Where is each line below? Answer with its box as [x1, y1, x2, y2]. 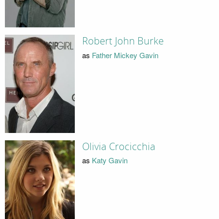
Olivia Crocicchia [82, 140, 155, 153]
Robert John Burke [82, 35, 164, 47]
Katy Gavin [91, 155, 128, 166]
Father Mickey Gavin [91, 49, 158, 60]
